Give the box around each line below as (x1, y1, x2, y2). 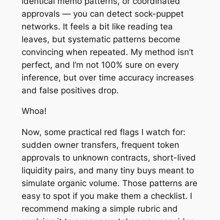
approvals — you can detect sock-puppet (21, 8, 184, 19)
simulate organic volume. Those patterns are (21, 178, 197, 189)
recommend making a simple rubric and (21, 204, 178, 214)
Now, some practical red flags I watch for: (21, 127, 186, 137)
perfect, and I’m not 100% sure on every (21, 59, 179, 70)
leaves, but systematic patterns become (21, 34, 180, 44)
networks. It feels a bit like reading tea (21, 21, 173, 31)
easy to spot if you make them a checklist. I (21, 191, 192, 201)
